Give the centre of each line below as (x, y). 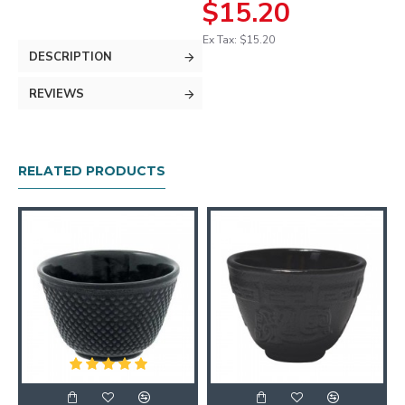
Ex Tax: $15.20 (239, 40)
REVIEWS (57, 94)
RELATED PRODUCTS (92, 171)
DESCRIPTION (71, 57)
